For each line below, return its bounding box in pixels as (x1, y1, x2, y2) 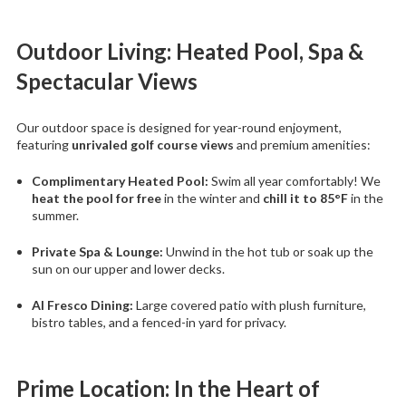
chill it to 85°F (263, 189, 348, 206)
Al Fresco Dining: (32, 296, 133, 313)
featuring (15, 136, 72, 152)
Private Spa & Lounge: (32, 243, 163, 259)
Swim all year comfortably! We (208, 172, 381, 188)
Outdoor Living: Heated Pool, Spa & (15, 37, 363, 64)
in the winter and (161, 189, 263, 206)
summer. (32, 207, 79, 223)
